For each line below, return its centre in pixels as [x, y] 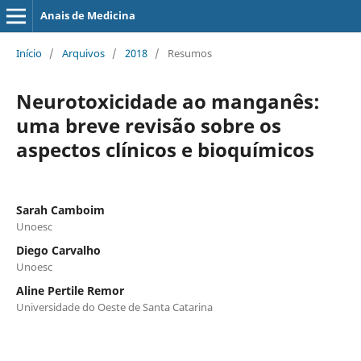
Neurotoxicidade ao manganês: [168, 101]
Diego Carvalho [58, 250]
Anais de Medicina [87, 15]
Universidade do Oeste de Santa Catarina [114, 307]
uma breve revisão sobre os [148, 125]
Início [29, 53]
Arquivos [83, 53]
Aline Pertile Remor [70, 290]
